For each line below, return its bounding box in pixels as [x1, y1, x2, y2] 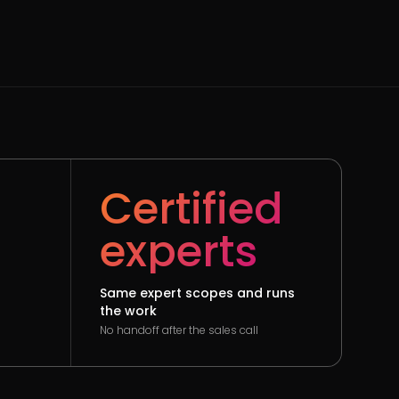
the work [100, 302, 158, 320]
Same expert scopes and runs [100, 284, 296, 302]
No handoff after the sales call [100, 322, 259, 338]
